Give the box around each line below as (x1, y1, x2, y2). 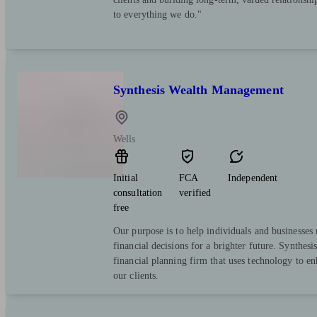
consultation (113, 188, 163, 199)
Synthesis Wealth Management (113, 83, 284, 98)
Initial (113, 173, 138, 184)
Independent (228, 173, 278, 184)
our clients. (113, 270, 159, 282)
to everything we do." (113, 9, 202, 21)
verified (179, 188, 212, 199)
